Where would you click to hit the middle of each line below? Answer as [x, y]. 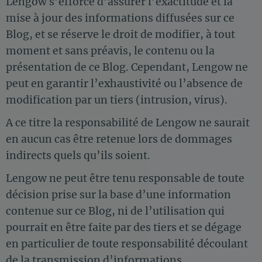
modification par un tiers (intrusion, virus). [117, 100]
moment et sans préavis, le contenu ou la [110, 51]
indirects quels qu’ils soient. [78, 156]
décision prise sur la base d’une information [118, 194]
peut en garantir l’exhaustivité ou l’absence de [124, 84]
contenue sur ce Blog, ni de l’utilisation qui [115, 211]
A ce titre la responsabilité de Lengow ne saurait [128, 123]
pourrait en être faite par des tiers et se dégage [124, 227]
